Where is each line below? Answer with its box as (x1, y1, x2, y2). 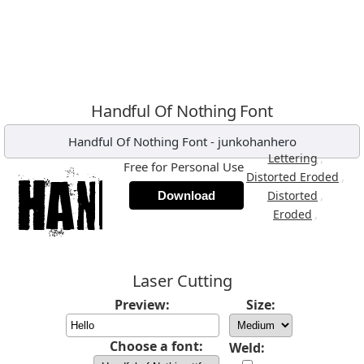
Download (158, 188, 215, 202)
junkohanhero (217, 133, 297, 149)
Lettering (267, 150, 318, 166)
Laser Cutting (132, 270, 232, 292)
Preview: (115, 296, 170, 314)
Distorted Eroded (246, 169, 339, 184)
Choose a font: (109, 337, 203, 355)
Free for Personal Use (123, 158, 244, 175)
